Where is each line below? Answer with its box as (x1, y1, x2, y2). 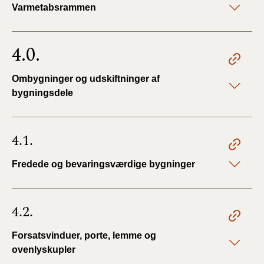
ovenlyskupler (12, 244, 75, 255)
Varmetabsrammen (12, 2, 96, 12)
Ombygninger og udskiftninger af (12, 73, 160, 84)
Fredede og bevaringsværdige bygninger (12, 159, 195, 169)
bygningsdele (12, 87, 73, 98)
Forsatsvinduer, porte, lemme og (12, 230, 156, 240)
